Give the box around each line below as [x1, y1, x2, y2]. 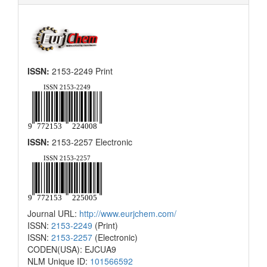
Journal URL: [27, 207, 79, 219]
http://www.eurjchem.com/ [79, 207, 176, 219]
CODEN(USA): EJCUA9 [27, 243, 116, 255]
